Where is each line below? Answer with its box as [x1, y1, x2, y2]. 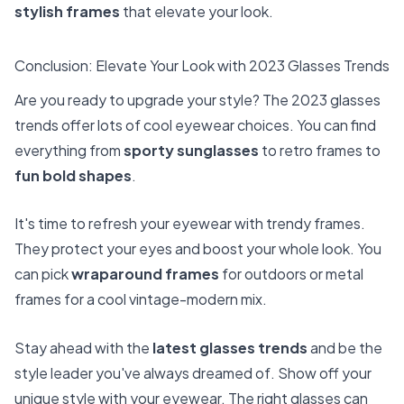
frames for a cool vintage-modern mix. [14, 289, 267, 309]
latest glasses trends [152, 337, 308, 357]
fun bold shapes [14, 165, 132, 185]
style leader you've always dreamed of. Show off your [14, 363, 372, 382]
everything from [14, 140, 124, 160]
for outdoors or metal [219, 264, 363, 284]
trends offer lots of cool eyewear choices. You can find [14, 115, 376, 134]
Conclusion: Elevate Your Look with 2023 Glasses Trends [14, 55, 390, 75]
